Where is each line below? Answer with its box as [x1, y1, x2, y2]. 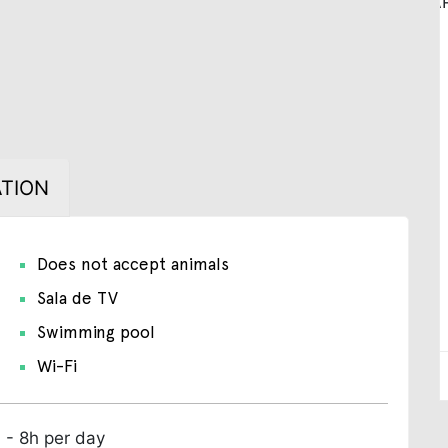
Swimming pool [36, 321, 155, 342]
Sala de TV [36, 287, 118, 308]
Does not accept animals [36, 253, 229, 274]
